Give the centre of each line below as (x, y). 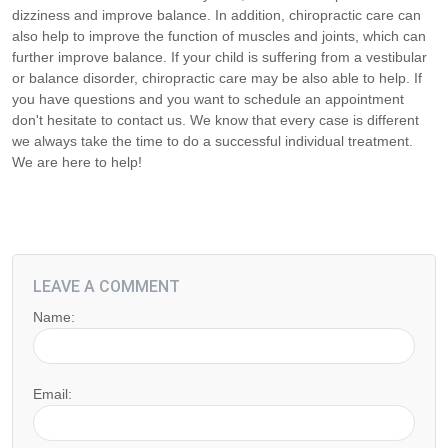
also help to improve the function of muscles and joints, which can (219, 36)
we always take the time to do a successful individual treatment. (212, 141)
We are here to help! (77, 162)
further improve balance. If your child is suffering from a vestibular (219, 57)
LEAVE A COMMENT (106, 287)
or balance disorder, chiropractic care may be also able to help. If (217, 78)
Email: (52, 394)
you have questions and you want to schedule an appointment (208, 99)
